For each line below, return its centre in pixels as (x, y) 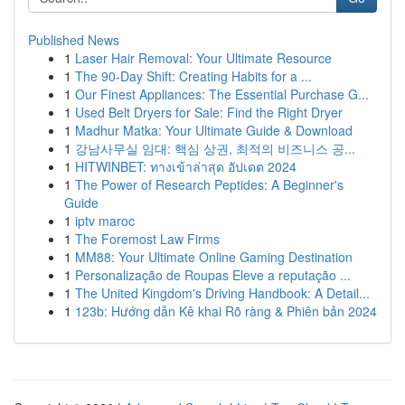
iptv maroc (105, 221)
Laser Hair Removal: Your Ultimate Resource (203, 58)
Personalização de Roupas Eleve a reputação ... (213, 275)
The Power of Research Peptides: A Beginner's (209, 184)
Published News (74, 40)
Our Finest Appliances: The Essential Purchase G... (222, 94)
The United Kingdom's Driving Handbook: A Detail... (222, 293)
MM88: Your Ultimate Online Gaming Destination (214, 257)
